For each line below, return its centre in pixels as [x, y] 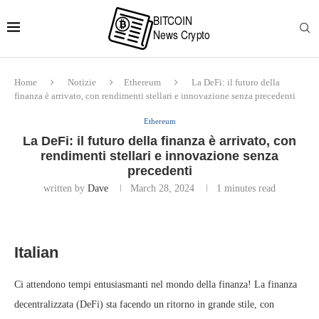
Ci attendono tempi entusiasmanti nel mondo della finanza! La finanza [156, 284]
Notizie [82, 82]
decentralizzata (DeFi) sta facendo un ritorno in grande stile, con [144, 304]
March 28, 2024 [162, 188]
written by [66, 188]
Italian [36, 252]
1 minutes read [246, 188]
